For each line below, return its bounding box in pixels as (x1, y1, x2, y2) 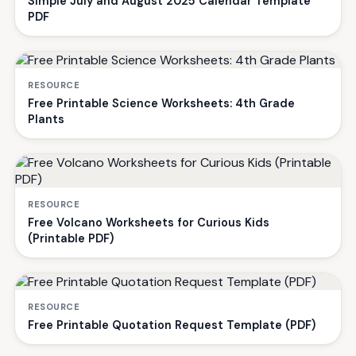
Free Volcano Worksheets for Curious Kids (28, 215, 269, 230)
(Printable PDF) (28, 230, 114, 246)
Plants (28, 111, 64, 126)
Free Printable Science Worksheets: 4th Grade (28, 95, 295, 110)
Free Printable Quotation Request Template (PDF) (28, 317, 315, 332)
